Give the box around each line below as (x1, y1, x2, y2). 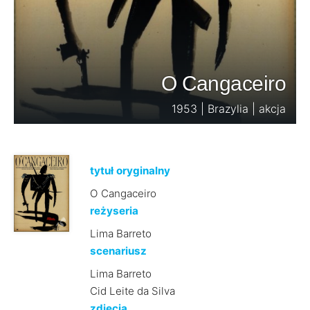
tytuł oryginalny (89, 164, 170, 177)
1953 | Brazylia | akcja (172, 102, 286, 116)
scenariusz (89, 244, 147, 257)
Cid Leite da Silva (89, 284, 175, 298)
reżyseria (89, 204, 138, 217)
